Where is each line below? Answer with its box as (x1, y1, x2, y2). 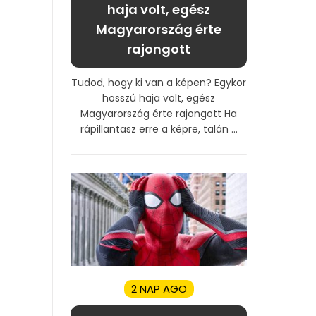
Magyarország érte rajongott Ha (80, 106, 237, 121)
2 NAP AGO (130, 281, 187, 296)
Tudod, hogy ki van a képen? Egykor (71, 75, 246, 90)
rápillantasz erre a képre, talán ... (80, 121, 238, 136)
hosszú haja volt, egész (102, 90, 215, 105)
